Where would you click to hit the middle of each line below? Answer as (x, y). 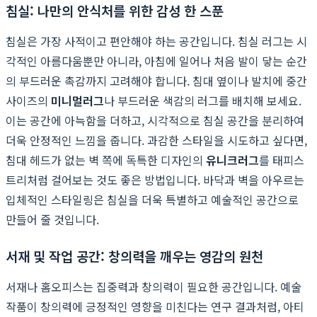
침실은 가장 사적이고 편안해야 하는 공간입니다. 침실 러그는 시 (156, 41)
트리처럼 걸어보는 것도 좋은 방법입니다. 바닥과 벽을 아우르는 (155, 179)
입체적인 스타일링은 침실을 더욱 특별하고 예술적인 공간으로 (152, 199)
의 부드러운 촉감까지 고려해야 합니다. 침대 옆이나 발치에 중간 (156, 80)
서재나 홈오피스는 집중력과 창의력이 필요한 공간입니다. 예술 (154, 286)
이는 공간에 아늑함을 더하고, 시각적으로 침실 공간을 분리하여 (155, 120)
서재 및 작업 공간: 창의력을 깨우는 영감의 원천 (134, 255)
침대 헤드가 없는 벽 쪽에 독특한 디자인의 (106, 160)
